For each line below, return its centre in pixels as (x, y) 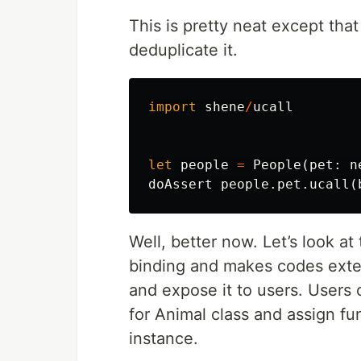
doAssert (180, 184)
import (172, 107)
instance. (164, 338)
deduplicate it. (183, 50)
